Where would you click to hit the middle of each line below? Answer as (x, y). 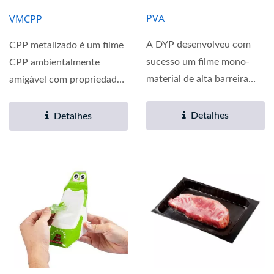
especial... (30, 114)
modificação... (176, 113)
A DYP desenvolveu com (198, 45)
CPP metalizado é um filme (66, 46)
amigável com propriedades (68, 80)
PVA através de (179, 96)
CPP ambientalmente (54, 63)
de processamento (48, 97)
